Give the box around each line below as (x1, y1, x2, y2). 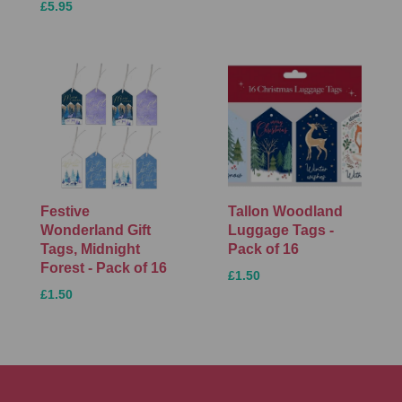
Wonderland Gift (40, 223, 151, 239)
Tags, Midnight (40, 241, 140, 258)
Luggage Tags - (228, 223, 334, 239)
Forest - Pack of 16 (40, 260, 167, 276)
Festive (40, 204, 90, 220)
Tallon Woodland (228, 204, 343, 220)
